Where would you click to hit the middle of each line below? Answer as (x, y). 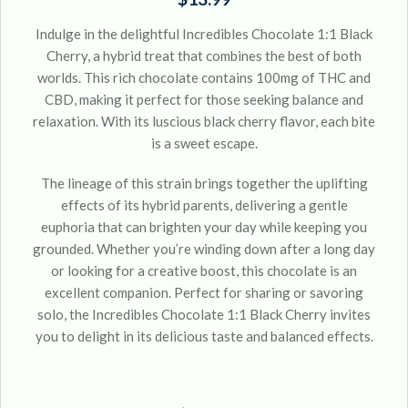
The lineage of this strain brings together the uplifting (204, 183)
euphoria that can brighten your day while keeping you (204, 226)
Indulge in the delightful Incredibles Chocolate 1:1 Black (204, 33)
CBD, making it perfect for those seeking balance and (204, 99)
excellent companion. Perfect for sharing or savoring (204, 292)
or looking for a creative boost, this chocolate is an (204, 270)
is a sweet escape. (204, 143)
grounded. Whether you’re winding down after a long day (204, 248)
